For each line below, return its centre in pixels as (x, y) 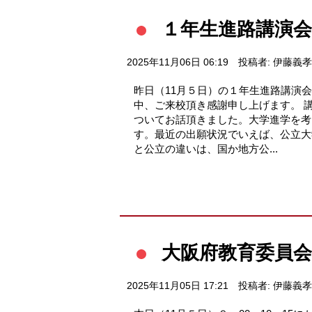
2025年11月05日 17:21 (178, 286)
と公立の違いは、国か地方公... (206, 148)
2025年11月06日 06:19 (178, 62)
